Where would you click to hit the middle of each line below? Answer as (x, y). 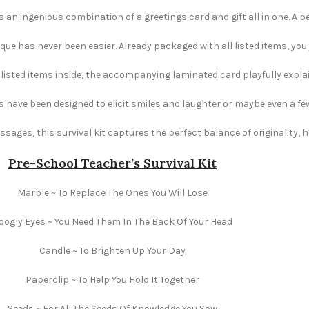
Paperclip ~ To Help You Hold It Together (112, 280)
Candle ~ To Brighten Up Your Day (112, 251)
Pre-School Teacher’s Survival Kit (112, 163)
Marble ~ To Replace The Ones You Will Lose (112, 193)
